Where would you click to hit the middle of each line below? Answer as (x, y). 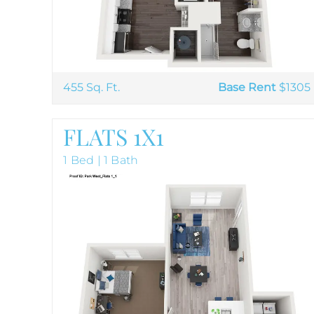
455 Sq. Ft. (92, 88)
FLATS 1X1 (114, 136)
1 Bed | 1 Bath (101, 160)
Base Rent (247, 88)
